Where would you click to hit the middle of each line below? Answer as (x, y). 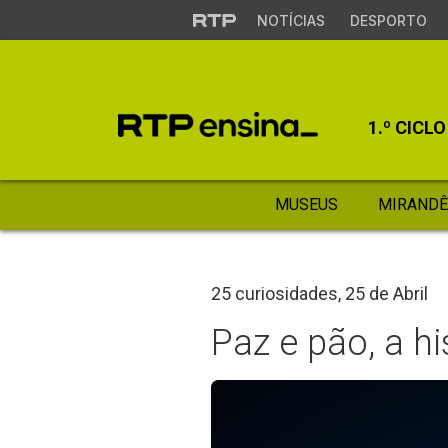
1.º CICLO (407, 127)
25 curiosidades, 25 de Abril (320, 293)
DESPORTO (388, 20)
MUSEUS (306, 204)
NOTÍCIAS (290, 20)
